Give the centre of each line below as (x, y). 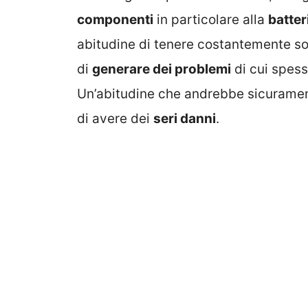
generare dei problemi (162, 69)
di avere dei (115, 119)
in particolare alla (211, 20)
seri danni (185, 119)
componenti (115, 20)
